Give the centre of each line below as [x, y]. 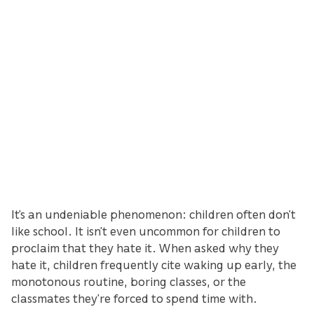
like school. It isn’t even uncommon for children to [146, 231]
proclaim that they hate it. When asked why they [145, 248]
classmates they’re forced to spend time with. [134, 298]
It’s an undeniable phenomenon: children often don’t [153, 214]
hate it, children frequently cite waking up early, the [154, 265]
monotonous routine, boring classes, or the [129, 281]
